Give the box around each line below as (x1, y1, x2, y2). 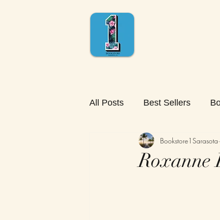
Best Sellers (143, 97, 191, 108)
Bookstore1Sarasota (160, 136, 218, 145)
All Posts (89, 97, 124, 108)
